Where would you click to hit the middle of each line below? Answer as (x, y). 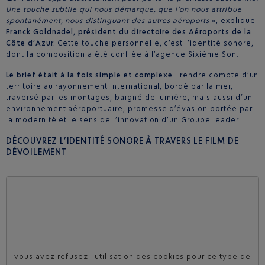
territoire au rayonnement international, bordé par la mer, (119, 86)
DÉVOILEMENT (36, 152)
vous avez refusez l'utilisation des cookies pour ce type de (132, 256)
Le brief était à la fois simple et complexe (90, 75)
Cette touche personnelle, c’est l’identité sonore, (154, 43)
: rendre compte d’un (216, 75)
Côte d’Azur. (31, 43)
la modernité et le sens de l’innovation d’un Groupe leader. (123, 120)
